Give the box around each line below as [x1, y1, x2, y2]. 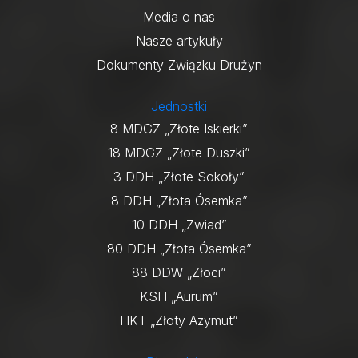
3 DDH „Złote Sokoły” [113, 168, 245, 185]
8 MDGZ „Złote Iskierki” [110, 120, 248, 137]
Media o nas [143, 8, 215, 25]
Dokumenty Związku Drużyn [96, 56, 262, 73]
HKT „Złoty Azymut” [120, 312, 238, 328]
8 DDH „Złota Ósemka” [110, 192, 248, 209]
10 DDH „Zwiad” [131, 216, 227, 233]
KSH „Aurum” [140, 288, 218, 304]
